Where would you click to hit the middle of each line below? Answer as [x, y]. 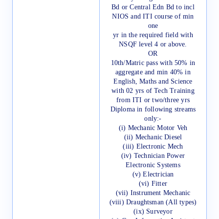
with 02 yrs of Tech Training [153, 91]
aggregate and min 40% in [153, 72]
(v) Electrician [153, 175]
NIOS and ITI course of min [153, 17]
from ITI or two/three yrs [153, 100]
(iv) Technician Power [153, 156]
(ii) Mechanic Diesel [153, 137]
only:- [153, 119]
